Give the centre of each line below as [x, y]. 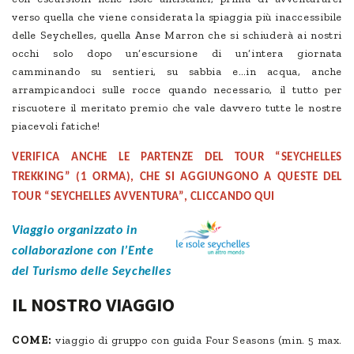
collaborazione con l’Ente [83, 252]
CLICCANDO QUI [232, 198]
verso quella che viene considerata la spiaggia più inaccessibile [177, 17]
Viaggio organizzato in [75, 231]
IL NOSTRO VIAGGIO [93, 305]
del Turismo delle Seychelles [93, 272]
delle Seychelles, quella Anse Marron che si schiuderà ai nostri [177, 36]
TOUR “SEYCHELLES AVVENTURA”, [101, 198]
